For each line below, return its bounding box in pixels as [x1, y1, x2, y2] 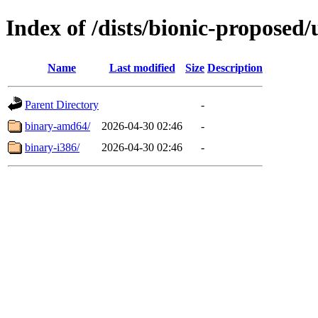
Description [207, 61, 263, 74]
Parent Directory [25, 98, 99, 111]
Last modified [109, 61, 175, 74]
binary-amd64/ [25, 119, 90, 132]
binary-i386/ [25, 141, 79, 153]
